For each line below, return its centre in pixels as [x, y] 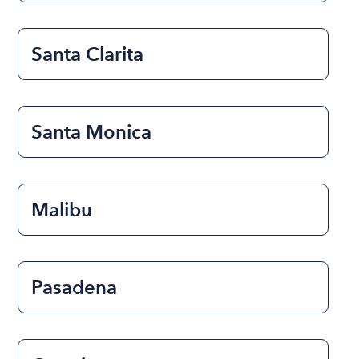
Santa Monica [92, 131]
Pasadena [75, 287]
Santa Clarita [88, 54]
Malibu [62, 209]
